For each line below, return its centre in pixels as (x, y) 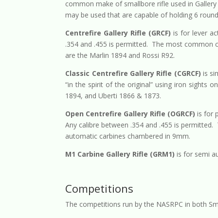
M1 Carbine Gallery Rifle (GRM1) (120, 154)
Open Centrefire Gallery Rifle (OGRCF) (130, 113)
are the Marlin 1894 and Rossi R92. (120, 55)
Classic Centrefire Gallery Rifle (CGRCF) (133, 73)
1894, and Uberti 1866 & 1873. (113, 95)
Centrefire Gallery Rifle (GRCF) (118, 33)
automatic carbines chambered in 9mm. (128, 136)
